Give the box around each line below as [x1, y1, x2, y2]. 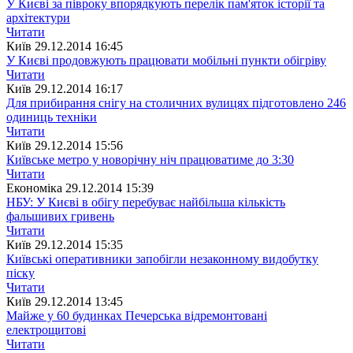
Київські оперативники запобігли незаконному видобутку [6, 251, 318, 266]
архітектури [6, 10, 70, 24]
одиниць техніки [6, 110, 97, 124]
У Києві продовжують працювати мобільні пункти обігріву [6, 53, 326, 67]
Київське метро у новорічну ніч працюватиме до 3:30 [6, 152, 294, 166]
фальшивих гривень [6, 209, 114, 223]
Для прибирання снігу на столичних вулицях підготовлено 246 [6, 95, 346, 110]
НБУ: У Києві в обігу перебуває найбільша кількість [6, 195, 285, 209]
